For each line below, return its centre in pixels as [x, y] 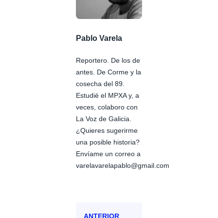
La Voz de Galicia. [104, 119]
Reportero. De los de [108, 61]
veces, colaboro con [107, 107]
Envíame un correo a [108, 154]
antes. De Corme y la [109, 72]
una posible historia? [108, 142]
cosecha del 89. [100, 84]
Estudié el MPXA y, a [108, 96]
